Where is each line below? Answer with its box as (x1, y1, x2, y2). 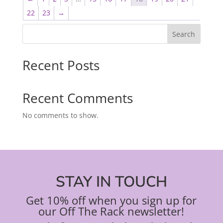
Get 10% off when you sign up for (26, 193, 197, 208)
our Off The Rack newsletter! (38, 204, 185, 219)
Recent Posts (22, 56, 100, 75)
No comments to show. (22, 111, 99, 120)
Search (172, 29, 196, 39)
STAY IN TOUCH (55, 172, 167, 193)
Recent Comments (22, 89, 133, 108)
